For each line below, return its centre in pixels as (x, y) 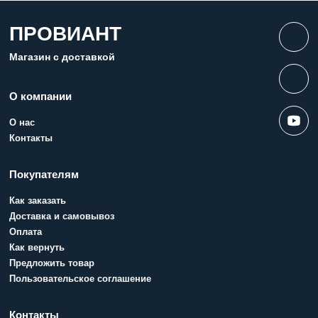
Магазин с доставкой (62, 57)
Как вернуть (37, 247)
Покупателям (44, 175)
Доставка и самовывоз (62, 216)
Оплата (26, 232)
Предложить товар (52, 263)
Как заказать (38, 201)
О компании (41, 97)
